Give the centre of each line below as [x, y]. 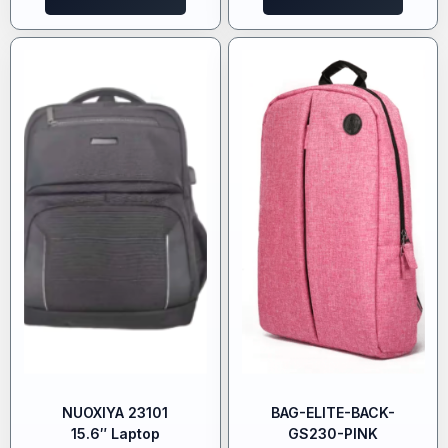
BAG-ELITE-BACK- [332, 413]
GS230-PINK [332, 434]
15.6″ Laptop [115, 434]
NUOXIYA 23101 [115, 413]
